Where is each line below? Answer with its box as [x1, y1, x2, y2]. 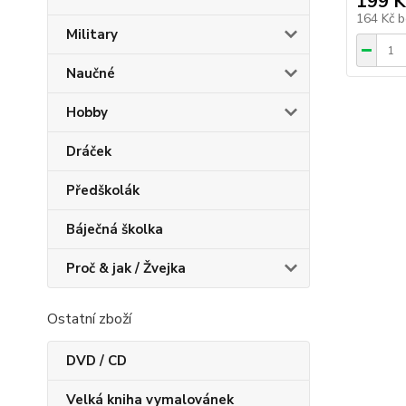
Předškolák [66, 181, 140, 199]
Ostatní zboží [47, 309, 131, 329]
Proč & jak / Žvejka [66, 259, 186, 277]
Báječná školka [66, 220, 163, 238]
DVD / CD [66, 352, 127, 370]
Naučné [66, 64, 115, 82]
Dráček [66, 142, 111, 160]
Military [66, 25, 118, 43]
